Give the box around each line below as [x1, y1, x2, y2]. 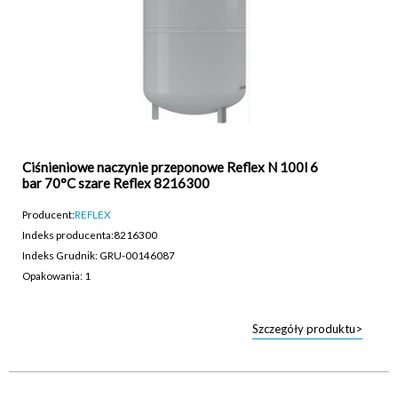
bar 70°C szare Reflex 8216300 [22, 175, 210, 191]
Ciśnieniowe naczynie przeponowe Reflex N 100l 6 [22, 159, 318, 175]
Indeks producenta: [22, 228, 114, 241]
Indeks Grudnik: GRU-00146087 [22, 249, 175, 261]
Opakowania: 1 [22, 269, 91, 282]
